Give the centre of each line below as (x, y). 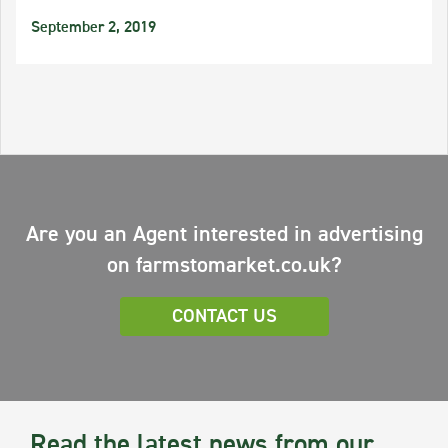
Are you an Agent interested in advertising (224, 235)
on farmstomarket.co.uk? (224, 266)
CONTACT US (224, 316)
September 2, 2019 (93, 28)
